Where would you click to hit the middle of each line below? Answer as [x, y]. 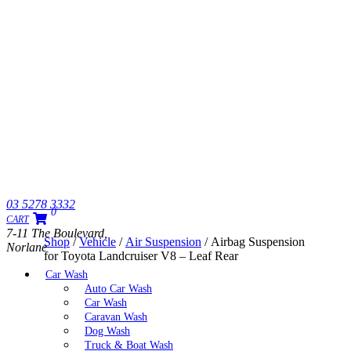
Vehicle [98, 241]
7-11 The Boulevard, [57, 233]
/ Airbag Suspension [253, 241]
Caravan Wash [116, 317]
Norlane [27, 247]
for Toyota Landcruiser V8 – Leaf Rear [141, 255]
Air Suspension [163, 241]
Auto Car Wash [118, 289]
